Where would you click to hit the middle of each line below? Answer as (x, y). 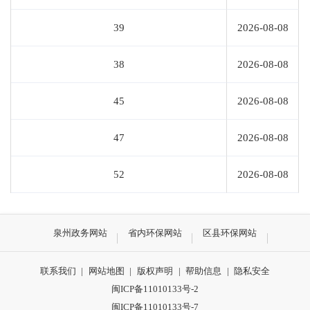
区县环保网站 (230, 232)
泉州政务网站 (80, 232)
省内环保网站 (155, 232)
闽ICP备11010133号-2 (155, 289)
